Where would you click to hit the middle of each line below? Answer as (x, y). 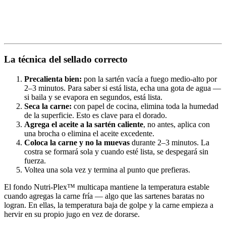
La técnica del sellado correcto (66, 60)
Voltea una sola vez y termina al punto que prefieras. (107, 169)
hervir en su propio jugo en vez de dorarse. (72, 214)
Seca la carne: (48, 106)
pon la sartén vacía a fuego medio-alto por (149, 79)
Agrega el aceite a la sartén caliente (84, 124)
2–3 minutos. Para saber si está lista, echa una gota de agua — (123, 88)
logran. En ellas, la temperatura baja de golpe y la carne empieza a (109, 205)
